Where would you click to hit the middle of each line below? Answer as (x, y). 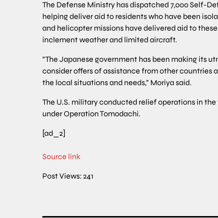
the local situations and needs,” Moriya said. (117, 83)
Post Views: (62, 176)
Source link (61, 157)
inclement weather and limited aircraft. (110, 40)
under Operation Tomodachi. (91, 114)
